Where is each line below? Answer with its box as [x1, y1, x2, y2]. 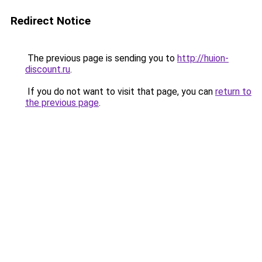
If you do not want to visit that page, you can [25, 86, 215, 97]
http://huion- [177, 53, 229, 64]
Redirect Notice [11, 14, 91, 27]
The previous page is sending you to [25, 53, 177, 64]
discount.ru [25, 64, 70, 75]
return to [215, 86, 251, 97]
